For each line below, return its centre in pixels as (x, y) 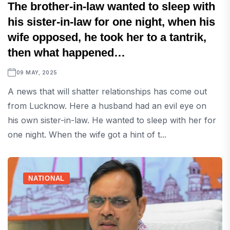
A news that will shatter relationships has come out (107, 92)
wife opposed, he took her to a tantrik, (107, 37)
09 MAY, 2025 (37, 73)
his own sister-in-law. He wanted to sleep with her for (112, 120)
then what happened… (66, 53)
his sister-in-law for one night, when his (111, 22)
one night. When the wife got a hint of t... (87, 135)
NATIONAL (47, 179)
